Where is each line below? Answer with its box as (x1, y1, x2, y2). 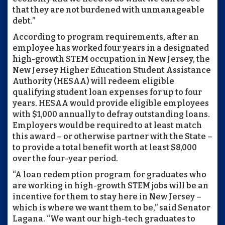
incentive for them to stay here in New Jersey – (13, 192, 201, 201)
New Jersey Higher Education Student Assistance (13, 65, 211, 75)
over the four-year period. (13, 154, 118, 163)
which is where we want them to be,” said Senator (13, 203, 210, 212)
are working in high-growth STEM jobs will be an (13, 181, 208, 190)
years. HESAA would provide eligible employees (13, 98, 209, 108)
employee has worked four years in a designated (13, 43, 209, 53)
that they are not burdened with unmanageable (13, 5, 204, 15)
